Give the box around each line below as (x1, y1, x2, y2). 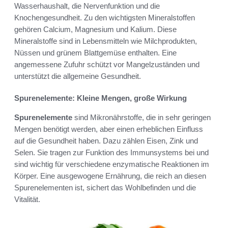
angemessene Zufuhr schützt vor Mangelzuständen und (14, 60, 199, 69)
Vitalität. (14, 194, 40, 204)
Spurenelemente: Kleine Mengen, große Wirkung (14, 93, 187, 102)
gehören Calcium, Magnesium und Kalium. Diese (14, 24, 177, 34)
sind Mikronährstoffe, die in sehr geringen (72, 112, 211, 122)
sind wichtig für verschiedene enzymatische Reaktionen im (14, 159, 209, 168)
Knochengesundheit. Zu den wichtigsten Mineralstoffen (14, 13, 195, 22)
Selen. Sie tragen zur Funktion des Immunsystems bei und (14, 148, 209, 157)
